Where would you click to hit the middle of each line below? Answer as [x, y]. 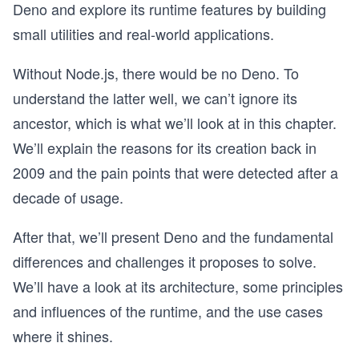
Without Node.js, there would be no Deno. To [156, 73]
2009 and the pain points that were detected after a [175, 172]
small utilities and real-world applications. [143, 34]
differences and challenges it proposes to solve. [165, 261]
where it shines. [63, 336]
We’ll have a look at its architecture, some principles [178, 286]
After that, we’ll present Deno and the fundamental [173, 236]
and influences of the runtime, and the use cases [168, 311]
